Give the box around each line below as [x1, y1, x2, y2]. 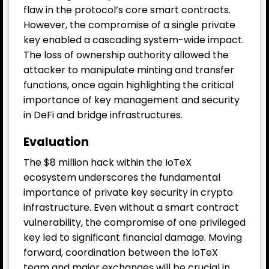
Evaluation [23, 133, 89, 150]
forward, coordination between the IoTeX [23, 246, 218, 260]
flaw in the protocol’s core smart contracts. [23, 2, 231, 17]
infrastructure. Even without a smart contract [23, 201, 239, 215]
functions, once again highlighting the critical [23, 77, 234, 92]
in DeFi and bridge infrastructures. [23, 107, 183, 122]
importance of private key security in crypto [23, 186, 233, 200]
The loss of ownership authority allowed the [23, 47, 229, 62]
